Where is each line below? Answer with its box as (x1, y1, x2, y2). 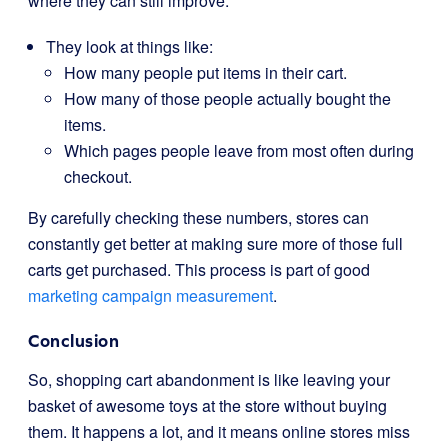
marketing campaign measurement (28, 284, 273, 307)
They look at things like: (46, 35, 213, 58)
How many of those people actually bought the (64, 87, 391, 110)
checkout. (64, 165, 132, 188)
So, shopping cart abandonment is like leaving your (28, 368, 390, 391)
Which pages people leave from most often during (64, 139, 414, 162)
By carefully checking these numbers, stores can (28, 206, 369, 229)
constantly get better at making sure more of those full (28, 232, 403, 255)
